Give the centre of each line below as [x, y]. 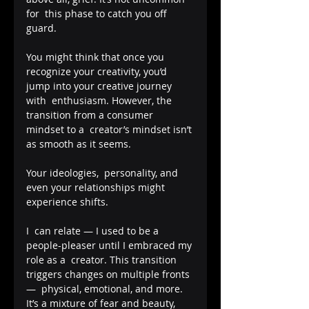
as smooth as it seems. [80, 143]
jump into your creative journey [100, 86]
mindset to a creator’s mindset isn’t [110, 129]
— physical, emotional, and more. [106, 288]
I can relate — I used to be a [94, 230]
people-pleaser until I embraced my [110, 245]
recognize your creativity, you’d [98, 71]
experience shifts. [67, 201]
